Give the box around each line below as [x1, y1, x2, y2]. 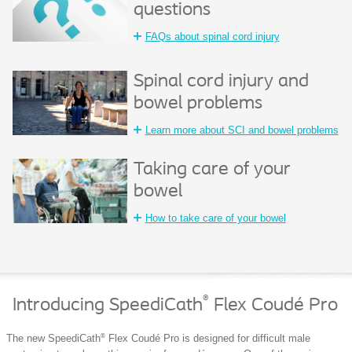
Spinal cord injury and [133, 71, 309, 91]
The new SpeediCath [6, 332, 101, 345]
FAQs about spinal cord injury [145, 30, 280, 42]
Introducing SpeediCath [13, 295, 203, 315]
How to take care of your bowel [145, 211, 286, 224]
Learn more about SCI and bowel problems [145, 123, 339, 136]
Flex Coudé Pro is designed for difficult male [105, 332, 310, 345]
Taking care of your [133, 159, 291, 179]
